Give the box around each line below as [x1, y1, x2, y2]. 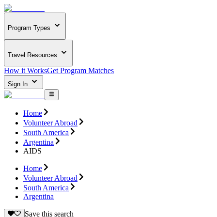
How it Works [4, 66, 47, 75]
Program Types [8, 24, 50, 32]
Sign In [8, 80, 30, 88]
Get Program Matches [47, 66, 114, 75]
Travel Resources [8, 51, 57, 59]
